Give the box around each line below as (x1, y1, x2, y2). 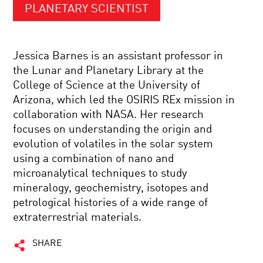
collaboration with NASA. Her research (13, 109, 204, 120)
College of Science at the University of (13, 80, 201, 91)
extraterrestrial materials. (13, 212, 142, 223)
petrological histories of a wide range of (13, 197, 208, 208)
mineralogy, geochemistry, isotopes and (13, 183, 209, 194)
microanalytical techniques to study (13, 168, 188, 179)
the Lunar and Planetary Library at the (13, 65, 204, 76)
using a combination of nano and (13, 153, 174, 164)
